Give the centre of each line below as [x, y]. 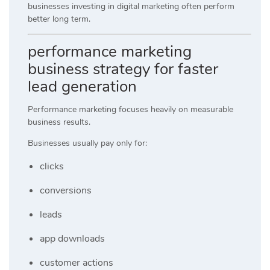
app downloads [72, 238]
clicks [52, 166]
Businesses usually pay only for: [87, 143]
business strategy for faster [123, 69]
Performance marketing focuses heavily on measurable [130, 109]
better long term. [59, 19]
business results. [59, 122]
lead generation [82, 86]
